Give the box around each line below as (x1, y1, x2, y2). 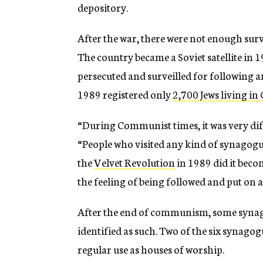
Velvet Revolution (94, 154, 175, 170)
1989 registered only (77, 86, 173, 102)
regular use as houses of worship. (77, 241, 224, 257)
